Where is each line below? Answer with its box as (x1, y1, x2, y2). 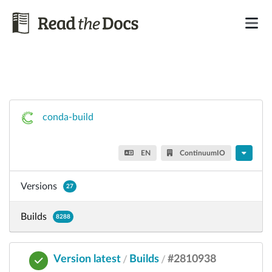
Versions (21, 181, 57, 191)
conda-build (42, 112, 93, 123)
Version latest (53, 253, 121, 265)
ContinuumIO (178, 149, 226, 157)
